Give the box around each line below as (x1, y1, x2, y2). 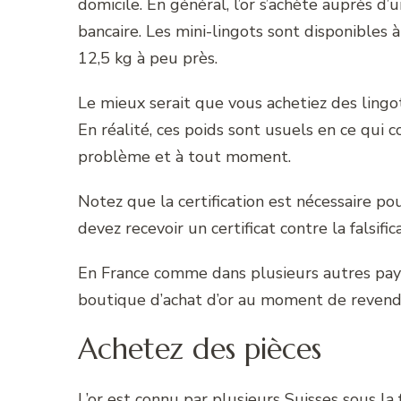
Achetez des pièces (78, 331, 321, 368)
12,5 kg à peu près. (78, 47, 218, 69)
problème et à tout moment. (78, 145, 291, 167)
